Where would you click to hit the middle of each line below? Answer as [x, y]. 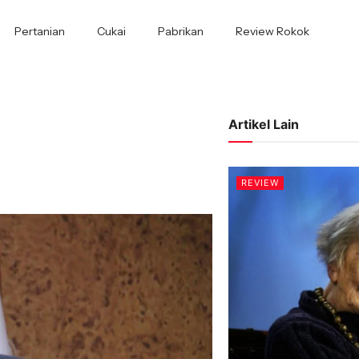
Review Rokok [272, 32]
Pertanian [39, 32]
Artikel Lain [263, 124]
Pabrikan [180, 32]
